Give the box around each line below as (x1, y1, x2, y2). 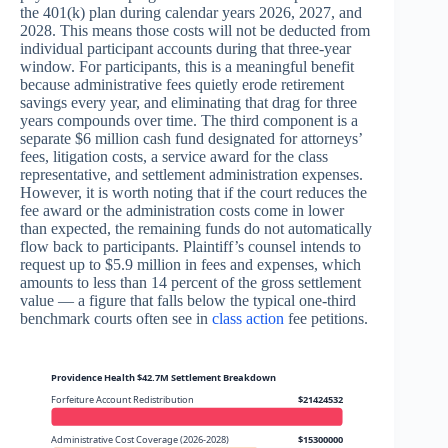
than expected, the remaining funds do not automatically (20, 220, 372, 238)
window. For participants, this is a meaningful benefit (20, 58, 354, 76)
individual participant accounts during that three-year (20, 40, 351, 58)
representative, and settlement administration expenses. (20, 166, 363, 184)
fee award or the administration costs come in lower (20, 202, 344, 220)
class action (212, 310, 284, 328)
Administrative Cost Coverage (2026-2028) (51, 432, 230, 446)
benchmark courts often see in (20, 310, 212, 328)
